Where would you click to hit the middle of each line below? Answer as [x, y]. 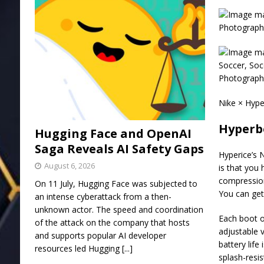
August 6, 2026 [69, 165]
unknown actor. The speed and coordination [119, 209]
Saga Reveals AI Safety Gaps [119, 148]
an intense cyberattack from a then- [103, 196]
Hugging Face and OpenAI [113, 133]
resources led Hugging [78, 248]
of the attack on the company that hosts [112, 222]
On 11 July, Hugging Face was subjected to [116, 183]
